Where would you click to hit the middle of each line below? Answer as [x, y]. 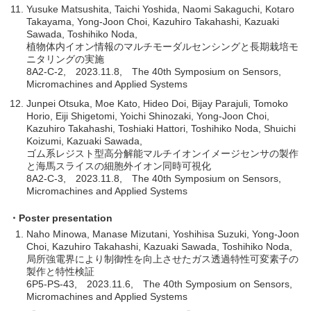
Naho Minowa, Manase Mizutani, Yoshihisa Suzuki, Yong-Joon [163, 234]
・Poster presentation [61, 218]
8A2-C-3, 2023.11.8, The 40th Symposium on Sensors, [154, 178]
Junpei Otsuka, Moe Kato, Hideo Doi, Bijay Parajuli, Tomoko [158, 103]
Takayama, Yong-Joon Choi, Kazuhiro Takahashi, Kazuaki [153, 21]
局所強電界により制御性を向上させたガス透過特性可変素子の [163, 259]
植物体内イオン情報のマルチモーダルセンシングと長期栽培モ [163, 46]
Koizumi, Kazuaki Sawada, [85, 141]
